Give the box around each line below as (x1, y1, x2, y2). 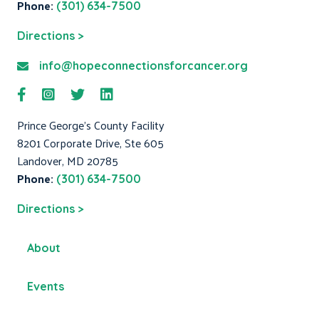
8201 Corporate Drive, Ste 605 (17, 132, 164, 154)
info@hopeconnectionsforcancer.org (39, 58, 248, 73)
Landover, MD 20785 (17, 150, 118, 172)
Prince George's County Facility (17, 115, 164, 136)
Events (27, 279, 64, 294)
